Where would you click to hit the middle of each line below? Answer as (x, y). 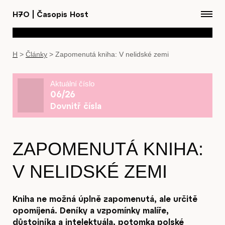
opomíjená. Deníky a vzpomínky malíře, (91, 210)
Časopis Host (61, 14)
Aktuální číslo (72, 84)
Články (36, 54)
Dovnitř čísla (76, 106)
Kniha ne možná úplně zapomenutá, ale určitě (105, 198)
